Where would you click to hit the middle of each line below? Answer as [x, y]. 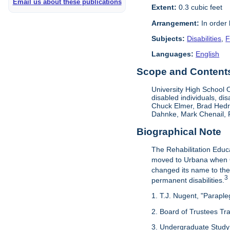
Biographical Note [179, 131]
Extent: [164, 7]
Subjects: [168, 38]
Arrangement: [176, 23]
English [208, 54]
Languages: [173, 54]
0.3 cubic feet [200, 7]
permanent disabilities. [188, 180]
